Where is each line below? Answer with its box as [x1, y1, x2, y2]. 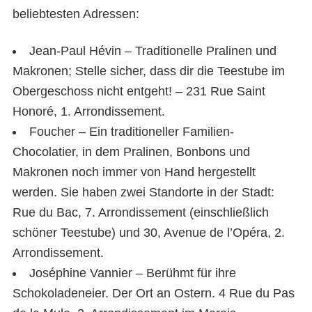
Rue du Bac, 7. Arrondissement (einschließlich [13, 205, 269, 219]
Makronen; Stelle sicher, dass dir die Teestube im [13, 64, 285, 78]
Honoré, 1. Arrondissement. [13, 104, 165, 118]
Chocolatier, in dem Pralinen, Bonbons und [13, 145, 250, 159]
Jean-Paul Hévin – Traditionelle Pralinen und [29, 44, 276, 58]
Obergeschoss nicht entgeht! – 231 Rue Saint [13, 84, 265, 98]
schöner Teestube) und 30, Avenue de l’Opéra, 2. [13, 226, 285, 240]
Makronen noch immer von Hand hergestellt [13, 165, 256, 179]
